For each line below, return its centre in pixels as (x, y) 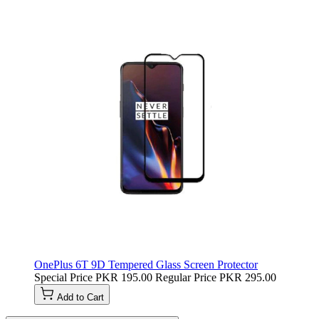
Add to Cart (80, 297)
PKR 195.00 (124, 277)
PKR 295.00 (248, 277)
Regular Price (186, 277)
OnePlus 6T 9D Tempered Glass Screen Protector (146, 264)
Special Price (63, 277)
